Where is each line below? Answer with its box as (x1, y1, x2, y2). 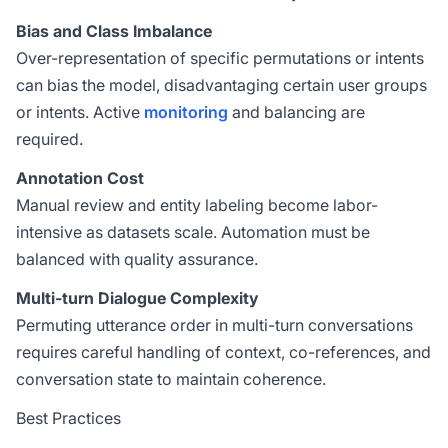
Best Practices (16, 408, 121, 428)
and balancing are (228, 102, 365, 122)
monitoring (144, 102, 228, 122)
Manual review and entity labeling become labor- (16, 195, 378, 215)
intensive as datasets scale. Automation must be (16, 222, 370, 242)
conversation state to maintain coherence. (16, 369, 326, 389)
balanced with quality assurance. (16, 249, 258, 269)
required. (16, 129, 83, 149)
